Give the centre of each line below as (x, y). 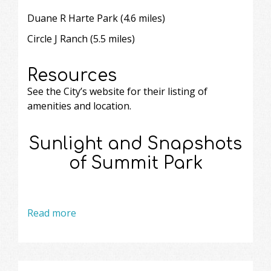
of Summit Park (135, 164)
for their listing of (166, 92)
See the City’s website (76, 92)
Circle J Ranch (57, 39)
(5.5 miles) (111, 39)
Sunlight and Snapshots (135, 144)
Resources (72, 76)
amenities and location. (79, 106)
